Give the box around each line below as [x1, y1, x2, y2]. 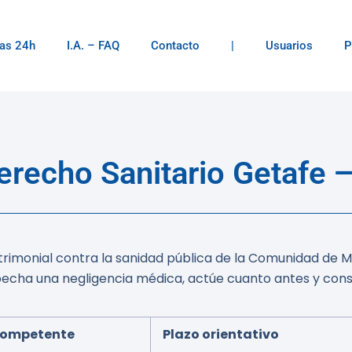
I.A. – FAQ [67, 38, 119, 53]
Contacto [151, 38, 200, 53]
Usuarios [266, 38, 313, 53]
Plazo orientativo [163, 325, 279, 343]
